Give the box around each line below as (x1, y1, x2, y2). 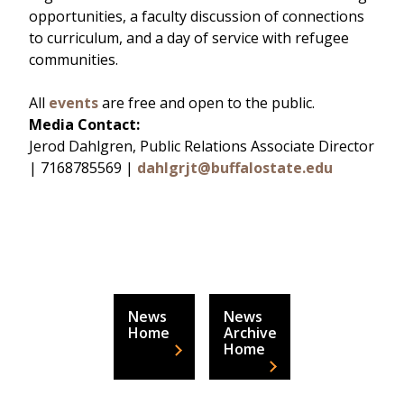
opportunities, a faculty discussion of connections (29, 6, 364, 26)
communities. (29, 50, 118, 69)
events (49, 93, 98, 113)
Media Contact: (29, 115, 140, 134)
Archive (224, 323, 277, 343)
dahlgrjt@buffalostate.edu (137, 158, 333, 178)
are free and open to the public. (98, 93, 315, 113)
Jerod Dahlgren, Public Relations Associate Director (29, 136, 374, 156)
